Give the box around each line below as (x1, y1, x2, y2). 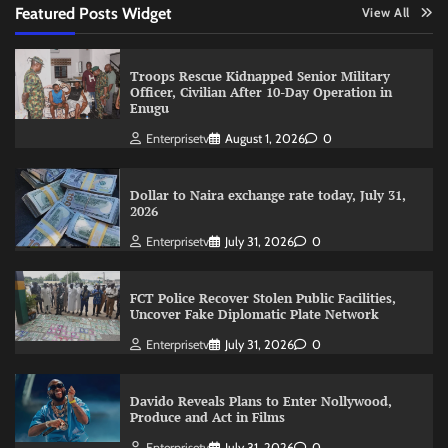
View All (361, 5, 410, 21)
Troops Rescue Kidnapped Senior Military (129, 68, 390, 86)
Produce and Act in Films (129, 409, 285, 427)
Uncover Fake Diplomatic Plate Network (129, 306, 379, 324)
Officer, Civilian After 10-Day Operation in (129, 84, 392, 102)
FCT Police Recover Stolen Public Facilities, (129, 290, 396, 308)
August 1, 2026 (224, 131, 305, 147)
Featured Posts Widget (15, 3, 172, 24)
